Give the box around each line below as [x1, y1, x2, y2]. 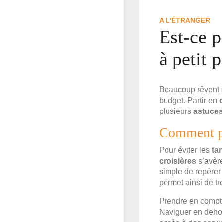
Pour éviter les [159, 146, 212, 155]
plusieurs [159, 107, 193, 116]
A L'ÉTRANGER [159, 16, 210, 25]
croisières [159, 157, 196, 166]
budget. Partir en [159, 96, 219, 105]
